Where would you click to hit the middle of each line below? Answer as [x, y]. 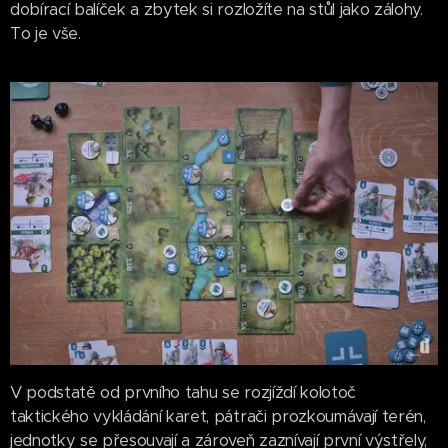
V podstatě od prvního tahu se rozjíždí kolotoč [183, 392]
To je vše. [45, 33]
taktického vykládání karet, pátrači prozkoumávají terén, [218, 416]
